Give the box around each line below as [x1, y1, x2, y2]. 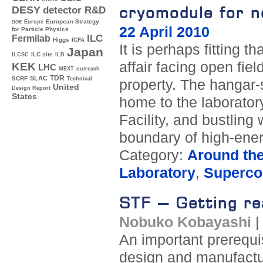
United [53, 83, 79, 92]
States [12, 92, 37, 102]
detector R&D [43, 4, 106, 16]
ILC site [31, 51, 53, 58]
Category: [119, 147, 187, 164]
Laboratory [119, 165, 195, 181]
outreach [76, 66, 100, 72]
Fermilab [12, 33, 50, 44]
